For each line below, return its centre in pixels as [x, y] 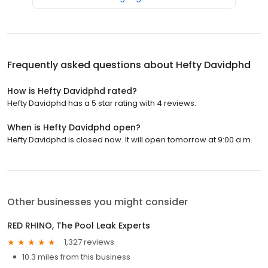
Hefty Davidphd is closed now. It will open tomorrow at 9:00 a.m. [130, 139]
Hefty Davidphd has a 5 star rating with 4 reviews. [102, 103]
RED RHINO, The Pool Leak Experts [79, 225]
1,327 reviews [89, 242]
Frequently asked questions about [92, 65]
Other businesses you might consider [98, 202]
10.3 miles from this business [76, 257]
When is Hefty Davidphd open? [74, 127]
